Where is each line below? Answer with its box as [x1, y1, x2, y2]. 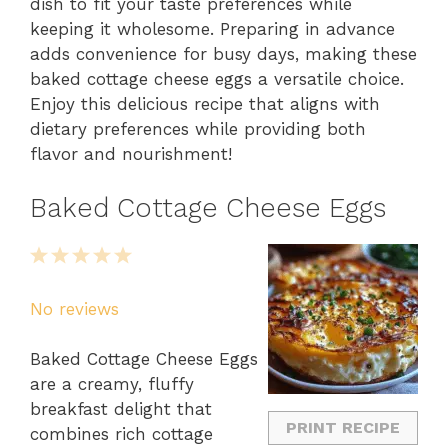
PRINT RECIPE [286, 418, 400, 438]
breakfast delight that [30, 399, 212, 420]
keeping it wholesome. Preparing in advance [30, 18, 395, 39]
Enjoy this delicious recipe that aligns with [30, 93, 380, 114]
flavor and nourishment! [30, 143, 232, 164]
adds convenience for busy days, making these [30, 43, 417, 64]
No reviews [30, 298, 119, 319]
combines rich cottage [30, 424, 213, 445]
